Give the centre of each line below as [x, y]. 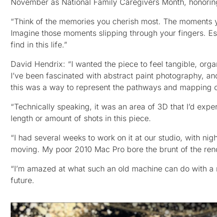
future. [23, 180]
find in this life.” [39, 45]
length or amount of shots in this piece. [81, 118]
